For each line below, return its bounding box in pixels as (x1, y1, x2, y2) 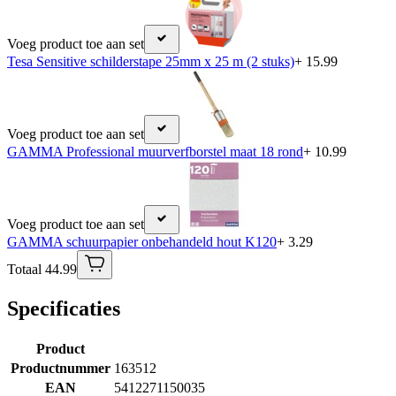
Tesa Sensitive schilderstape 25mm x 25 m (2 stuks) (7, 54, 294, 70)
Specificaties (7, 297, 120, 321)
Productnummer (10, 361, 110, 377)
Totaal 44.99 (7, 262, 77, 278)
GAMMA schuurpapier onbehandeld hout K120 (7, 234, 277, 250)
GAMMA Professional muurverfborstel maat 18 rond (7, 144, 303, 160)
